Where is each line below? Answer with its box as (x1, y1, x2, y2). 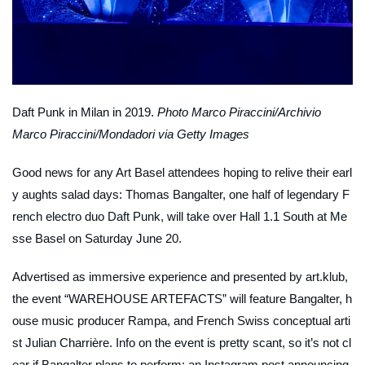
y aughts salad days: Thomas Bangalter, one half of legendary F (12, 187, 350, 201)
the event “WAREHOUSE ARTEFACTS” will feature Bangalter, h (12, 291, 352, 306)
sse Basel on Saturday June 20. (12, 231, 182, 245)
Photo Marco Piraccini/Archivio (157, 104, 321, 119)
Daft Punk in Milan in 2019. (12, 104, 154, 119)
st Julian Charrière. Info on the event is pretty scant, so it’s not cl (12, 335, 351, 350)
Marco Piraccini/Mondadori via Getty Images (12, 126, 249, 141)
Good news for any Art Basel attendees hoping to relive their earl (12, 165, 352, 179)
